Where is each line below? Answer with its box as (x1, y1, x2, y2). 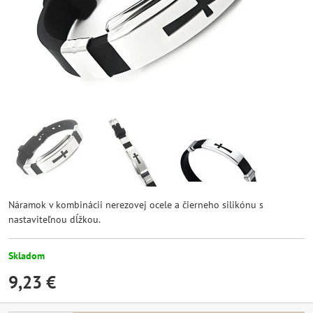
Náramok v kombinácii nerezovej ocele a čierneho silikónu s (8, 198, 263, 211)
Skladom (8, 249, 45, 262)
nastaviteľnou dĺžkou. (8, 213, 101, 226)
